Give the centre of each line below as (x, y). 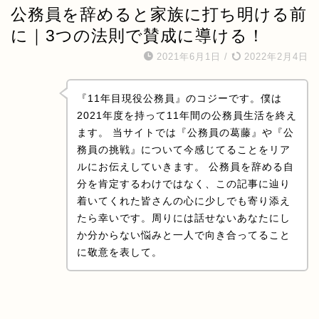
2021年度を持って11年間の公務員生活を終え (187, 116)
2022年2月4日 (274, 57)
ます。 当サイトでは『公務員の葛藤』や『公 (185, 133)
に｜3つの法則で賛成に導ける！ (138, 36)
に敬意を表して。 (119, 252)
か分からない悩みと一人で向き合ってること (183, 235)
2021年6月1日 (189, 57)
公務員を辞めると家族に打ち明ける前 (159, 15)
